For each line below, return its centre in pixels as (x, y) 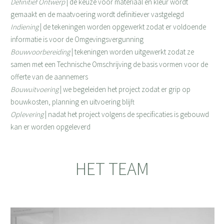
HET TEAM (112, 169)
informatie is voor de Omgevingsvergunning (77, 39)
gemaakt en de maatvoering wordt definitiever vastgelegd (97, 14)
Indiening (24, 27)
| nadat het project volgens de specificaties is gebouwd (126, 114)
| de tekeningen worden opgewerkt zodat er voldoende (122, 27)
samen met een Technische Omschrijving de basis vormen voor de (109, 64)
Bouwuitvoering (34, 89)
